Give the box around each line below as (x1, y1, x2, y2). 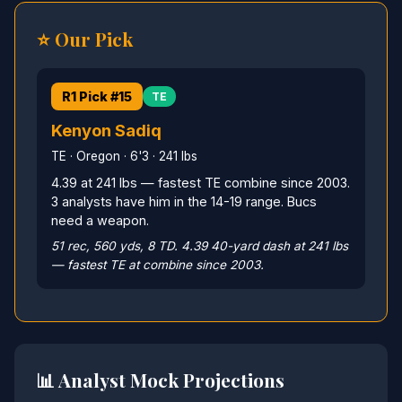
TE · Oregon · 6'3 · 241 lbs (51, 149, 197, 164)
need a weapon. (51, 213, 149, 229)
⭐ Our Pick (37, 25, 133, 51)
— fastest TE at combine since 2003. (51, 258, 264, 273)
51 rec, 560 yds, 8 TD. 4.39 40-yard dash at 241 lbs (51, 239, 348, 254)
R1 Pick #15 (62, 88, 132, 104)
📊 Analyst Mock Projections (36, 367, 284, 393)
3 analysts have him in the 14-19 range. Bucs (51, 194, 317, 210)
